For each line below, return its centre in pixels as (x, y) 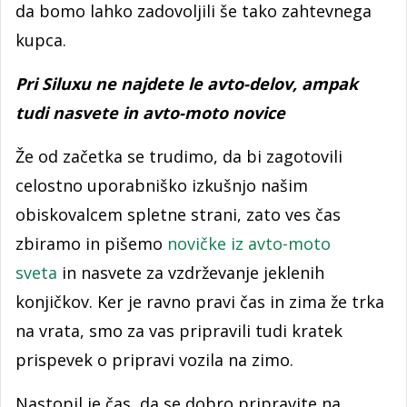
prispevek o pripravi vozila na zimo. (154, 359)
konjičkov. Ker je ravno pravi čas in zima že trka (200, 301)
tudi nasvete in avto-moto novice (150, 112)
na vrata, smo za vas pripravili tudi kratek (179, 330)
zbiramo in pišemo (91, 243)
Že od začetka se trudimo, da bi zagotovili (179, 156)
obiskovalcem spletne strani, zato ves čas (178, 214)
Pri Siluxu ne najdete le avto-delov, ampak (187, 83)
